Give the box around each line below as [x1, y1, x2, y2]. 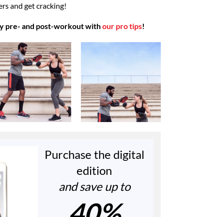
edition [77, 163, 112, 178]
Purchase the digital [44, 147, 144, 162]
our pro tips [102, 21, 142, 31]
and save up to [58, 179, 130, 194]
